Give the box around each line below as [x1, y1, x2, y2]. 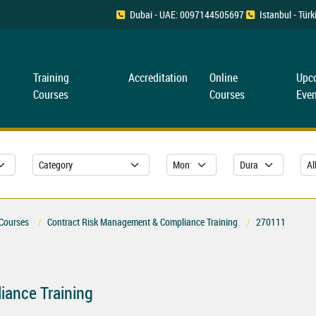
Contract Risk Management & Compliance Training [47, 215, 238, 229]
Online [209, 70, 238, 85]
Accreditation [128, 70, 188, 85]
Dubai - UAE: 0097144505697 [130, 8, 244, 21]
